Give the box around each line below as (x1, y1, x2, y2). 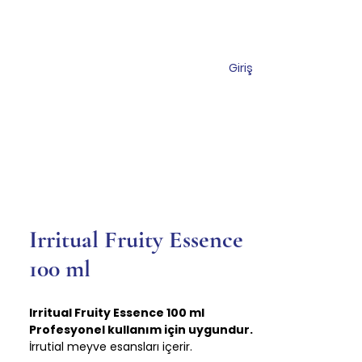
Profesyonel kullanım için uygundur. (29, 321, 253, 338)
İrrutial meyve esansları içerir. (29, 338, 192, 355)
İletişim (155, 60, 192, 75)
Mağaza (63, 60, 107, 75)
